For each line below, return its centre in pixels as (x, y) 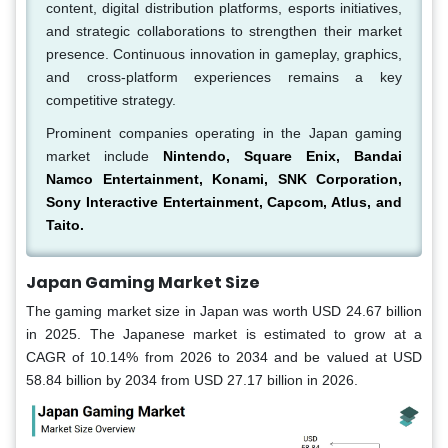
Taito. (65, 225)
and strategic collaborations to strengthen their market (224, 31)
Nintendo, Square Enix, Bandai (282, 156)
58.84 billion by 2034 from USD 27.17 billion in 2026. (192, 380)
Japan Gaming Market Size (143, 283)
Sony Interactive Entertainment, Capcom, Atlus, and (224, 202)
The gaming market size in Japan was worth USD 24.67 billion (224, 311)
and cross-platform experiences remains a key (224, 77)
